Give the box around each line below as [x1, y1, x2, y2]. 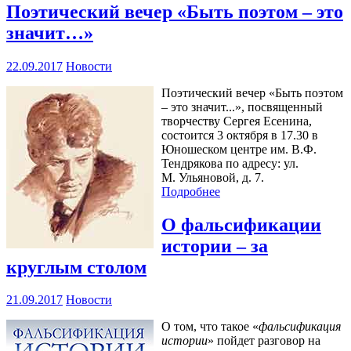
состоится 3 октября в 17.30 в [161, 128, 318, 142]
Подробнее [161, 184, 220, 198]
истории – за [161, 235, 268, 256]
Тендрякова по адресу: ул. [161, 156, 299, 170]
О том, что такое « [161, 320, 259, 334]
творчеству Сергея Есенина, [161, 114, 312, 128]
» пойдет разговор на [208, 334, 320, 348]
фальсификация [259, 320, 341, 334]
